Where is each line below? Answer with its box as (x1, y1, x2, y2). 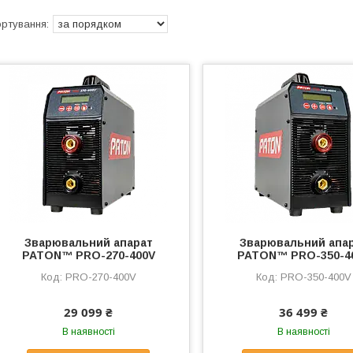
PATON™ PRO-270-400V (21, 249, 155, 262)
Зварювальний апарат (24, 236, 153, 249)
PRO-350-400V (280, 271, 351, 283)
